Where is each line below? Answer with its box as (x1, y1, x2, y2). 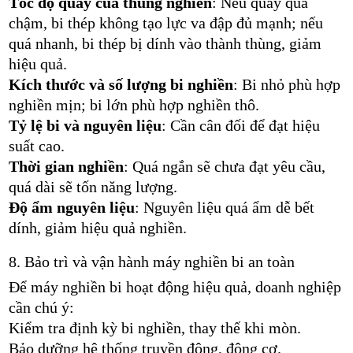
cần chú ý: (8, 298, 74, 316)
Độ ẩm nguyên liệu (8, 198, 135, 216)
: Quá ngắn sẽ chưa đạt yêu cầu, (123, 157, 325, 175)
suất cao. (8, 136, 65, 154)
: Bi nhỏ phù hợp (232, 75, 340, 93)
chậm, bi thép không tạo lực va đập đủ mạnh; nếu (8, 13, 323, 32)
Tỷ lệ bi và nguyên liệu (8, 116, 162, 134)
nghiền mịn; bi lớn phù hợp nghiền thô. (8, 95, 259, 113)
